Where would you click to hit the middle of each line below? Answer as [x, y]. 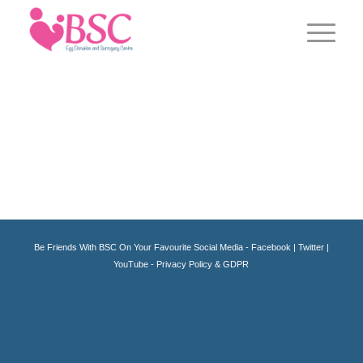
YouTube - [135, 265]
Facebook [271, 248]
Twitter [311, 248]
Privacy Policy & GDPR [203, 265]
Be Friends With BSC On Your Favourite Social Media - [142, 248]
